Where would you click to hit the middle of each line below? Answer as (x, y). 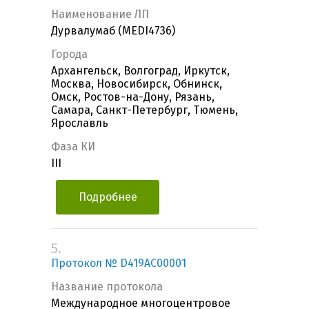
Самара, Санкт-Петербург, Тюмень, (144, 110)
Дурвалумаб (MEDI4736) (113, 31)
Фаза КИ (73, 147)
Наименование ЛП (100, 14)
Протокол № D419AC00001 (119, 263)
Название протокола (107, 287)
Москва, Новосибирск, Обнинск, (137, 84)
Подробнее (108, 197)
